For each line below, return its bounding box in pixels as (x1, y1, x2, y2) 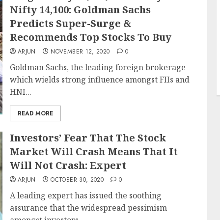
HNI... (9, 86, 31, 97)
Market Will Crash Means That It (9, 145, 178, 158)
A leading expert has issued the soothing (9, 190, 162, 201)
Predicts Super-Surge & (9, 17, 132, 30)
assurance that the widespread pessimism (9, 202, 167, 213)
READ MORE (17, 109, 53, 118)
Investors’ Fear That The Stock (9, 131, 166, 144)
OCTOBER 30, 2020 (51, 175, 104, 184)
